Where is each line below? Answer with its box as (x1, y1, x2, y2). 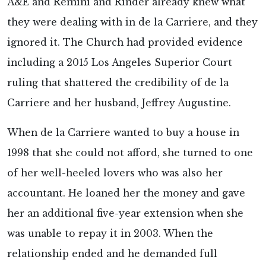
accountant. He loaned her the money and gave (7, 188, 245, 199)
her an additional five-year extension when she (7, 208, 243, 220)
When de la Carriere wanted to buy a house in (7, 127, 239, 139)
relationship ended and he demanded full (7, 248, 217, 260)
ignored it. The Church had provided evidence (7, 37, 243, 49)
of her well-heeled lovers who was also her (7, 167, 223, 179)
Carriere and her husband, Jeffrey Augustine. (7, 97, 231, 109)
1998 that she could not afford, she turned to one (7, 147, 253, 159)
